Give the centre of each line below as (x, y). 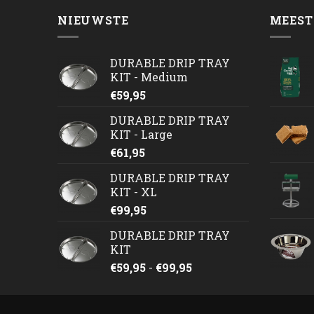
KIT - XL (134, 192)
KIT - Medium (149, 77)
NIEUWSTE (93, 20)
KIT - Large (141, 135)
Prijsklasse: (223, 267)
